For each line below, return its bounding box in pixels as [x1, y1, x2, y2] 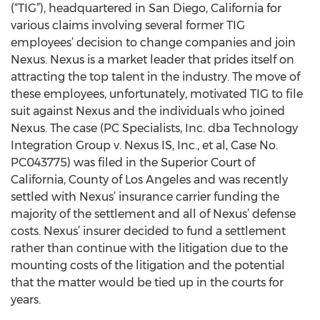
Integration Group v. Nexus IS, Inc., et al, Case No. [11, 139, 278, 152]
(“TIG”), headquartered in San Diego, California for [11, 1, 281, 15]
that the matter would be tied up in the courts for [11, 276, 284, 289]
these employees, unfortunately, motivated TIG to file [11, 87, 303, 101]
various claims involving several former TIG [11, 19, 245, 32]
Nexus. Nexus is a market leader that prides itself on [11, 53, 294, 66]
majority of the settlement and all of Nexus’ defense [11, 207, 296, 221]
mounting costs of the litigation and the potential [11, 259, 285, 272]
